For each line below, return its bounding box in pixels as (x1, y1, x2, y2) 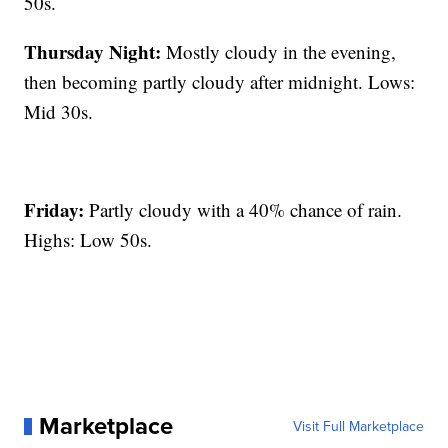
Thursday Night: (24, 38, 162, 66)
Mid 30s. (24, 99, 94, 125)
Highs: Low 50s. (24, 227, 153, 253)
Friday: (24, 196, 85, 224)
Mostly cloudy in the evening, (161, 39, 397, 65)
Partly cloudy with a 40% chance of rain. (84, 197, 403, 223)
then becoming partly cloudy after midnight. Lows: (24, 69, 416, 95)
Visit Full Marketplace (292, 416, 424, 437)
